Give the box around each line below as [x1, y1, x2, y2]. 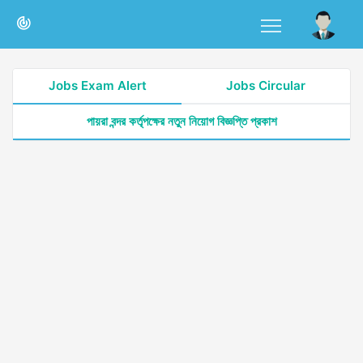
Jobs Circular [226, 78, 305, 93]
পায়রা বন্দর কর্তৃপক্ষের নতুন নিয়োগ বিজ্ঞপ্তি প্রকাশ [86, 113, 277, 129]
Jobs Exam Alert [48, 78, 147, 93]
